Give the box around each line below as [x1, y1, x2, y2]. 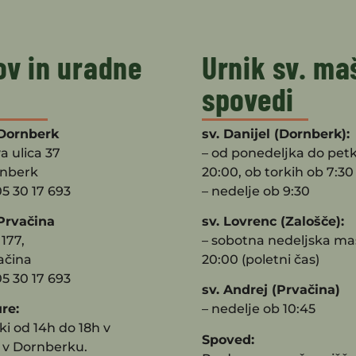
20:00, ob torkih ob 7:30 [202, 164, 354, 180]
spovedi [202, 79, 294, 118]
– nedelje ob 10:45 [202, 301, 315, 317]
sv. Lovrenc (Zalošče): [202, 214, 344, 230]
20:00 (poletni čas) [202, 252, 319, 268]
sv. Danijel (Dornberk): [202, 126, 350, 141]
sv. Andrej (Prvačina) [202, 282, 340, 298]
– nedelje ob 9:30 [202, 183, 310, 199]
